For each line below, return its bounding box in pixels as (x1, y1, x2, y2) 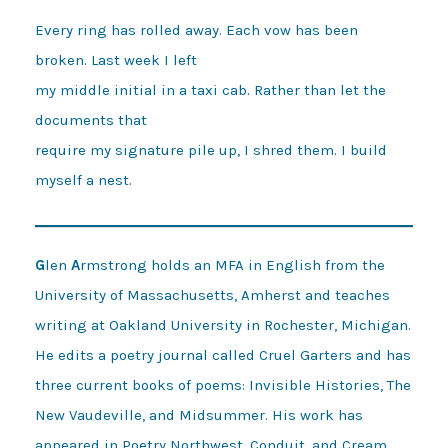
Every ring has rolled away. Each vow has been (35, 20, 358, 39)
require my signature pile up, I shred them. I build (35, 140, 387, 159)
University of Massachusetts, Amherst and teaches (35, 286, 390, 305)
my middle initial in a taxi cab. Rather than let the (35, 80, 386, 99)
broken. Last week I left (35, 50, 201, 69)
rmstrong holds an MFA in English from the (80, 256, 385, 275)
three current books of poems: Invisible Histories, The (35, 376, 411, 395)
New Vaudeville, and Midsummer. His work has (35, 406, 363, 425)
